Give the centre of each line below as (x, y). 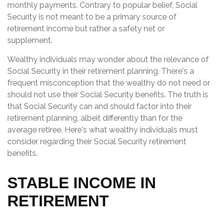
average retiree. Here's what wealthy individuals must (103, 130)
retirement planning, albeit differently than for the (95, 118)
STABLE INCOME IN (82, 183)
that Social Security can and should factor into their (99, 106)
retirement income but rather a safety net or (86, 28)
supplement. (31, 40)
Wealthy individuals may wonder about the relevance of (108, 59)
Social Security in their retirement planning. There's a (101, 71)
